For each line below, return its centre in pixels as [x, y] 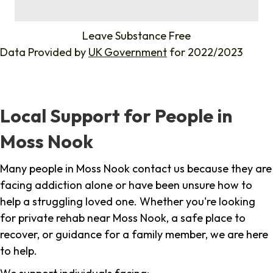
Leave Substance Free [136, 36]
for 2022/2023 [205, 52]
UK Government [128, 52]
